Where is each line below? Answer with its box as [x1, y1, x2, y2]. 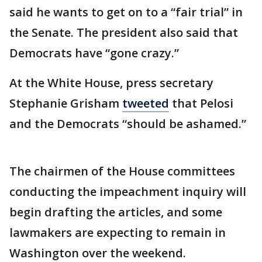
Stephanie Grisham [9, 95, 122, 111]
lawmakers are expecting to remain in [9, 224, 226, 240]
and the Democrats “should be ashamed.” [9, 115, 246, 132]
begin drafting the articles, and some [9, 204, 222, 220]
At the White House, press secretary [9, 74, 213, 91]
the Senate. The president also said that [9, 24, 238, 40]
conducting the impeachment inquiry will [9, 183, 246, 199]
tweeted [122, 95, 169, 111]
